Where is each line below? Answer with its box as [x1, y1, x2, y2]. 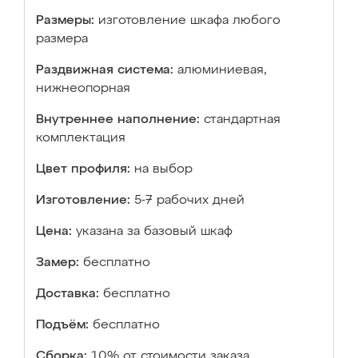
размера [36, 33, 88, 46]
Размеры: [36, 14, 94, 27]
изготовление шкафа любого [98, 14, 280, 27]
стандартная [204, 113, 280, 126]
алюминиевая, [177, 64, 266, 77]
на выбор [134, 163, 193, 176]
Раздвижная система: [36, 64, 173, 77]
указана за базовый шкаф [76, 225, 233, 238]
